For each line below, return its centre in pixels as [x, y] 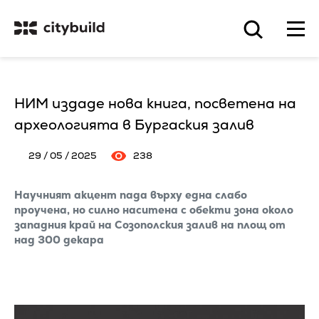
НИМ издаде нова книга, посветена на [155, 103]
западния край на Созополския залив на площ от [150, 225]
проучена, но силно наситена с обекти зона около [154, 210]
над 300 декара [59, 240]
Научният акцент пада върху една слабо [131, 195]
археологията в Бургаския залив [134, 125]
